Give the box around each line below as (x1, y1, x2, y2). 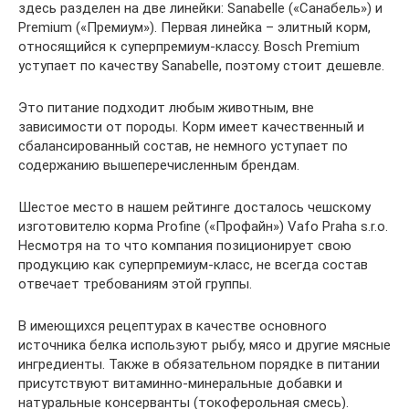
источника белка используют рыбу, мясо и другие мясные (18, 337, 391, 353)
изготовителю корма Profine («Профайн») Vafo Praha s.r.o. (18, 218, 388, 235)
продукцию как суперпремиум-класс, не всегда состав (18, 257, 368, 273)
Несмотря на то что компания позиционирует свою (18, 237, 351, 254)
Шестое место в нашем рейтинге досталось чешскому (18, 199, 371, 215)
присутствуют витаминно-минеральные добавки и (18, 375, 342, 392)
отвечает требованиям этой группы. (18, 276, 252, 292)
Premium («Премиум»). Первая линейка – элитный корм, (18, 19, 371, 36)
